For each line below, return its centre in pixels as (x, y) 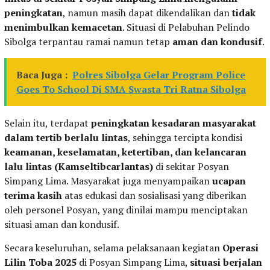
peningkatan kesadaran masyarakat (174, 123)
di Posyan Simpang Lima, (133, 262)
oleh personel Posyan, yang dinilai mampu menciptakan (126, 209)
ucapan (229, 181)
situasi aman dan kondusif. (62, 224)
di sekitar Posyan (191, 166)
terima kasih (33, 195)
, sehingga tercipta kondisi (185, 137)
